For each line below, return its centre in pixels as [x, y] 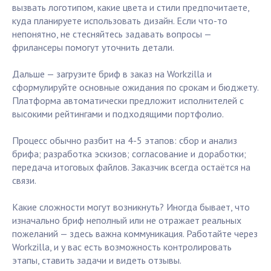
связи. [24, 181]
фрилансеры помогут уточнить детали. [93, 47]
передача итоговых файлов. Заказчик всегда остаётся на [131, 167]
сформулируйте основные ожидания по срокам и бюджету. [135, 87]
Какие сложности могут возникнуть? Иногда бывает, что [131, 207]
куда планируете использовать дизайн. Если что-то [120, 21]
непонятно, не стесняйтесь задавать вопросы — [112, 34]
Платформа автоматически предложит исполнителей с [128, 101]
